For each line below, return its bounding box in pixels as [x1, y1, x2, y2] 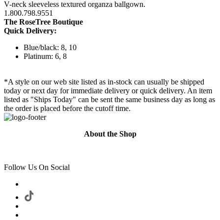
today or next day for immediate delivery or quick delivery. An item [4, 86, 212, 95]
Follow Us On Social [4, 163, 70, 171]
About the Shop [83, 129, 137, 138]
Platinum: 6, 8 [24, 52, 67, 60]
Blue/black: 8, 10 [24, 43, 77, 52]
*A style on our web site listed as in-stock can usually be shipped [4, 77, 204, 86]
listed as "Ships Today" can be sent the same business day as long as [4, 95, 215, 104]
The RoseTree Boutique [4, 17, 83, 26]
